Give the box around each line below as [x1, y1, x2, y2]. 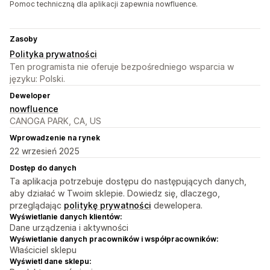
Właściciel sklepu [10, 245, 77, 256]
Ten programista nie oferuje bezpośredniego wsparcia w [10, 61, 234, 72]
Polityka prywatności [10, 49, 97, 60]
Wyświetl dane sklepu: [10, 257, 91, 266]
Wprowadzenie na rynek [10, 133, 100, 143]
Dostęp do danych [10, 163, 77, 173]
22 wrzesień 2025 [10, 146, 80, 157]
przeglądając [10, 200, 64, 211]
